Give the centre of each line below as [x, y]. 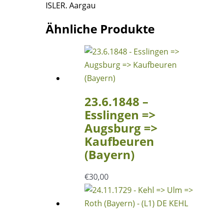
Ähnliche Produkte [100, 28]
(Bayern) [109, 154]
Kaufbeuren [119, 141]
